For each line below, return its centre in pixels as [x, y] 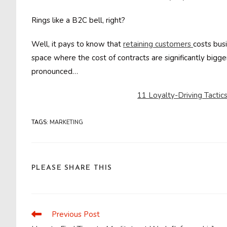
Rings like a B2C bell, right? [78, 20]
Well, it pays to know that [77, 44]
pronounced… [55, 71]
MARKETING [66, 122]
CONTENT [133, 208]
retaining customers [158, 44]
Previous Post [76, 214]
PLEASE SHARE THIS [72, 168]
